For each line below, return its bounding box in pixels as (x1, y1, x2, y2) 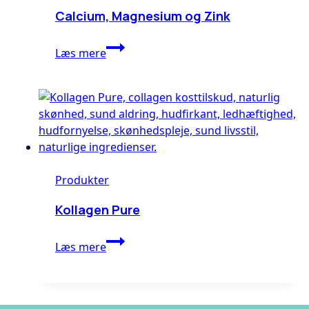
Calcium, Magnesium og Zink (55, 8, 230, 25)
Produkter (55, 172, 109, 188)
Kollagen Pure (55, 201, 140, 219)
